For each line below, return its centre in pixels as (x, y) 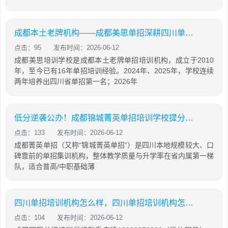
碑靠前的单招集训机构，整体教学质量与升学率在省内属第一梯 (114, 156)
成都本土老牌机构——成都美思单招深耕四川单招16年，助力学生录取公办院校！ (189, 33)
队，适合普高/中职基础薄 (54, 166)
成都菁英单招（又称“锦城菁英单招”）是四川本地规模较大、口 (114, 145)
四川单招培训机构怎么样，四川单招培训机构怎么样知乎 (189, 203)
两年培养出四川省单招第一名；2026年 (76, 81)
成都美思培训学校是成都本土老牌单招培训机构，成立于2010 (114, 60)
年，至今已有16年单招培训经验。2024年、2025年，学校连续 (114, 71)
